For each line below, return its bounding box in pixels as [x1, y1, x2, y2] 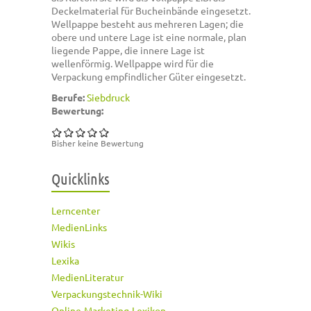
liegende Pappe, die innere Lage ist [51, 44, 205, 57]
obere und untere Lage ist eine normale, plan [51, 31, 246, 44]
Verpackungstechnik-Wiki [51, 287, 162, 301]
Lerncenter [51, 204, 100, 217]
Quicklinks [51, 169, 110, 188]
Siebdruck [87, 91, 130, 104]
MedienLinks [51, 221, 107, 234]
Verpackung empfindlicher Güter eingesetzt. [51, 70, 246, 83]
